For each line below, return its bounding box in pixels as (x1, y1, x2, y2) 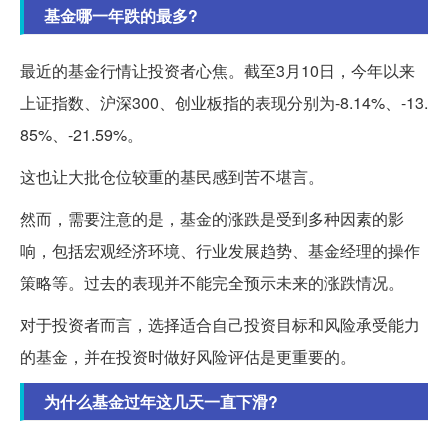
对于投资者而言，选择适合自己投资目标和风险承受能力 (20, 313, 420, 337)
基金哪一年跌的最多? (44, 4, 198, 28)
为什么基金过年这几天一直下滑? (44, 390, 278, 414)
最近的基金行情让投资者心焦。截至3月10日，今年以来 (20, 59, 415, 83)
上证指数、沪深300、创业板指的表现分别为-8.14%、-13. (20, 91, 428, 115)
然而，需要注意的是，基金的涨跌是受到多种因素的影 (20, 207, 404, 231)
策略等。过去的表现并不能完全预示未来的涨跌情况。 (20, 271, 404, 295)
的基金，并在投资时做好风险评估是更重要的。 (20, 345, 356, 369)
